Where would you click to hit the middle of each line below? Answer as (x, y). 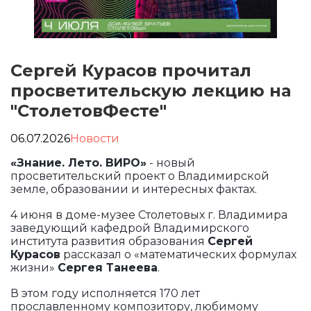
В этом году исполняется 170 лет (105, 293)
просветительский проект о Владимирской (140, 176)
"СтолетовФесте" (89, 111)
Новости (95, 138)
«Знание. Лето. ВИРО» (78, 163)
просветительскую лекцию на (151, 91)
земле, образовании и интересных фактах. (134, 189)
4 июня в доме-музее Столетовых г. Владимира (149, 215)
